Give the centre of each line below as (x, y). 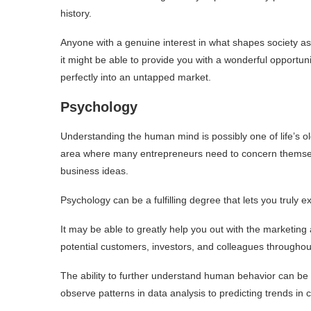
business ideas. (96, 171)
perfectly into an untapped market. (137, 77)
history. (77, 14)
